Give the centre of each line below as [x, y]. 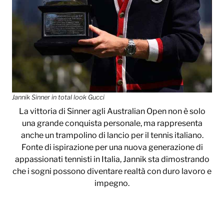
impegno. [112, 183]
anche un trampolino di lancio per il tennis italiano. [112, 135]
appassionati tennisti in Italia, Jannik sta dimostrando [112, 159]
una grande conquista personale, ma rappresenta [112, 123]
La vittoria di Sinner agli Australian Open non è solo [112, 111]
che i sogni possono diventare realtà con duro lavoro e [112, 171]
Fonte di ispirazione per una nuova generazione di [112, 147]
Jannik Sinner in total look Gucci [58, 97]
